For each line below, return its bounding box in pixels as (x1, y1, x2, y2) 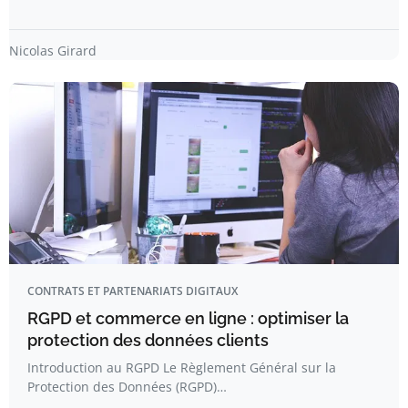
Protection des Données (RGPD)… (27, 378, 227, 396)
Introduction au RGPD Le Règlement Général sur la (27, 359, 336, 377)
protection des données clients (27, 331, 269, 351)
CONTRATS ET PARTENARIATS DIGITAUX (27, 283, 238, 300)
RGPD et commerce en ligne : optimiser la (27, 309, 349, 329)
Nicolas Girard (9, 42, 97, 60)
